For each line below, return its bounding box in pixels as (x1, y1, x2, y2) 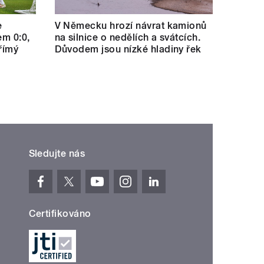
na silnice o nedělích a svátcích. (54, 31, 201, 43)
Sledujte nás (28, 147, 85, 159)
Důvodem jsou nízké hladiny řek (54, 43, 202, 55)
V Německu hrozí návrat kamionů (54, 19, 207, 31)
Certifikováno (28, 207, 91, 219)
